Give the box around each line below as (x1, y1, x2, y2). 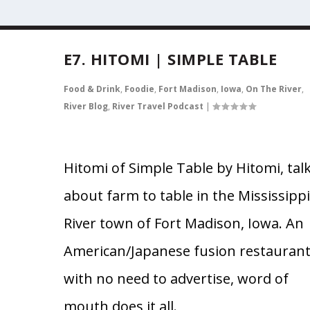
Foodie (124, 82, 154, 95)
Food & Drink (63, 82, 120, 95)
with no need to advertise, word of (63, 268, 289, 288)
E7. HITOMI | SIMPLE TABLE (63, 48, 277, 69)
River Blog (63, 100, 108, 112)
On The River (245, 82, 302, 95)
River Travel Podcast (111, 100, 203, 112)
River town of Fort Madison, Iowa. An (63, 213, 304, 232)
